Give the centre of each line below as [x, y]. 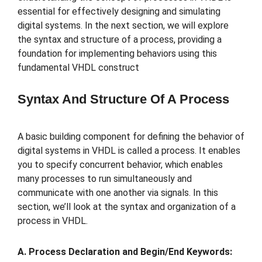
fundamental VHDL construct [78, 68]
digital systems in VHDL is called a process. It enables [129, 151]
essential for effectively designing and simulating [119, 11]
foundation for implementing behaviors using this [117, 54]
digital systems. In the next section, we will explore [123, 25]
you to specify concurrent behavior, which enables [120, 165]
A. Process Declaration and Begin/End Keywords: [125, 252]
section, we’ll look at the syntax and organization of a [127, 207]
